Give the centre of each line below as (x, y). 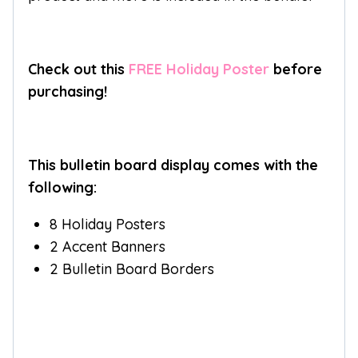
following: (62, 188)
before (296, 70)
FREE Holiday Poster (199, 70)
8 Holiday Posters (107, 225)
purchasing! (68, 92)
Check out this (78, 70)
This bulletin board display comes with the (173, 165)
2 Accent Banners (107, 247)
